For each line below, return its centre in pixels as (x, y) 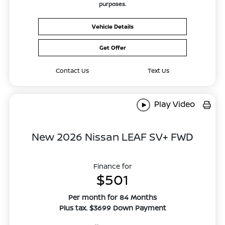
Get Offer (113, 48)
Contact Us (72, 71)
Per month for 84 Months (113, 197)
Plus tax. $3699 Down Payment (113, 208)
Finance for (113, 166)
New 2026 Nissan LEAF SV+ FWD (113, 137)
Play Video (173, 104)
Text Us (158, 71)
